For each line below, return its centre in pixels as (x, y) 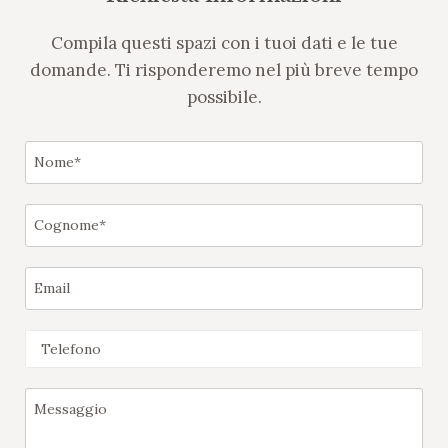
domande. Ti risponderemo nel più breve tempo (224, 70)
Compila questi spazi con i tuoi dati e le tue (224, 43)
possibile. (224, 97)
